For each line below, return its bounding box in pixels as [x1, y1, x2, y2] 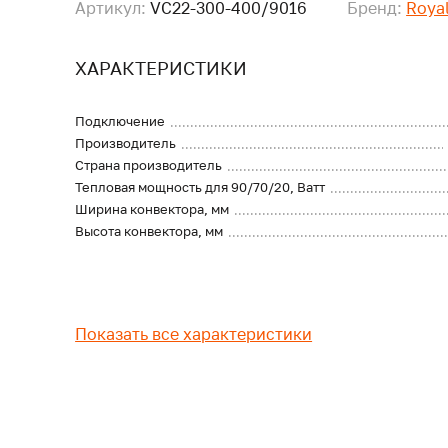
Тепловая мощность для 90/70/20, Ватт [75, 179, 326, 195]
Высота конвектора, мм [75, 223, 224, 239]
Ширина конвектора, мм [75, 201, 230, 217]
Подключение [75, 113, 166, 129]
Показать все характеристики [75, 324, 313, 344]
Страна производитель [75, 157, 223, 173]
